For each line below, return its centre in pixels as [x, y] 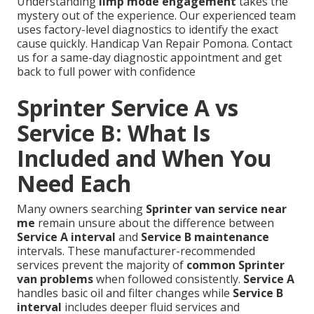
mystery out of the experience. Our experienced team [156, 16]
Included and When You [144, 158]
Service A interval [66, 237]
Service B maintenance [205, 237]
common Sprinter [235, 265]
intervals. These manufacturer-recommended [136, 251]
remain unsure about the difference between [155, 223]
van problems [55, 279]
